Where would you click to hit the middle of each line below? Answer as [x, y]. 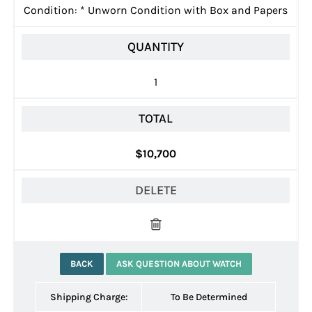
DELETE [156, 190]
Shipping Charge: [89, 297]
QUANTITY [156, 47]
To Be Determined [209, 297]
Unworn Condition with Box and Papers [187, 10]
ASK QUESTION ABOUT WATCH [179, 264]
